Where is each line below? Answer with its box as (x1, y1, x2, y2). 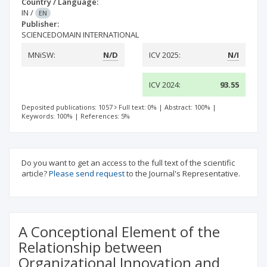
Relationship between (18, 237, 162, 257)
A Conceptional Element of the (18, 222, 220, 241)
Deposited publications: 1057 (21, 103, 113, 111)
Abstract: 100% (164, 103, 210, 111)
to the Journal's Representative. (125, 168, 240, 179)
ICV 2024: (149, 79, 181, 90)
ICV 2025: (149, 49, 181, 60)
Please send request (49, 168, 125, 179)
